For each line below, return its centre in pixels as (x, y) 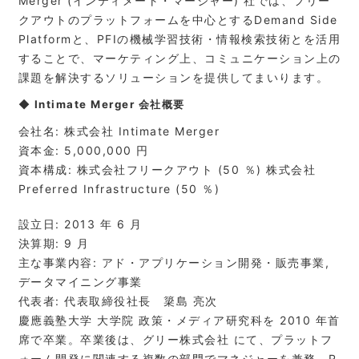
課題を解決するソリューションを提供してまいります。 (173, 77)
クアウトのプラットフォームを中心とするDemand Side (178, 20)
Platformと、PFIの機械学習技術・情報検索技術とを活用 (179, 39)
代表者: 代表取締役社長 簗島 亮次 (118, 301)
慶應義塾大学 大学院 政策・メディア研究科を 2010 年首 (179, 320)
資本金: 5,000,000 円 (83, 150)
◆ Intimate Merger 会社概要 (101, 104)
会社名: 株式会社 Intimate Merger (119, 131)
